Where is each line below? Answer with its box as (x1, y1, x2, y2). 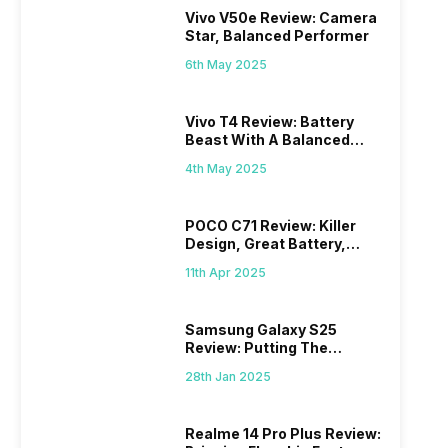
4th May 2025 (185, 161, 268, 177)
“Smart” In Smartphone (185, 357, 355, 375)
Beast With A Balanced (185, 131, 351, 149)
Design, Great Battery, (185, 235, 347, 253)
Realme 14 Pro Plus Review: (185, 425, 382, 443)
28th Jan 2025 (185, 369, 272, 385)
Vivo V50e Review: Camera (185, 9, 378, 27)
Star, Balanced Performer (185, 27, 370, 45)
